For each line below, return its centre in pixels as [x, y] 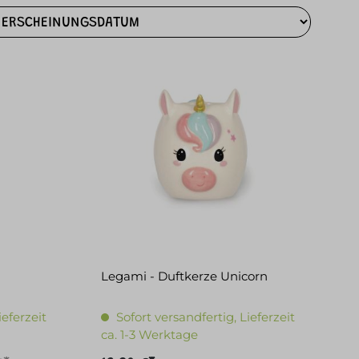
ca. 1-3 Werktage [149, 334]
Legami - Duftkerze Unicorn [184, 276]
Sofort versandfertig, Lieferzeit [205, 317]
